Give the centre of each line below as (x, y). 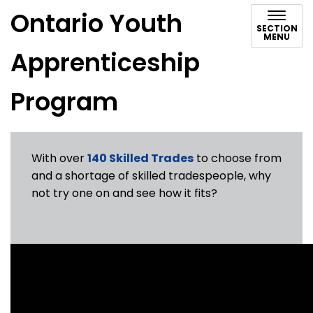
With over (59, 158)
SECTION (277, 28)
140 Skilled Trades (140, 158)
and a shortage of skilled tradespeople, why (151, 176)
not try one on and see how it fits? (124, 193)
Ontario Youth (96, 23)
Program (64, 102)
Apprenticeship (105, 63)
